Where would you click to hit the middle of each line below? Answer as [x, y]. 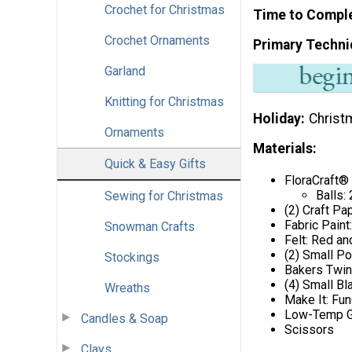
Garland [125, 71]
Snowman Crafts [150, 226]
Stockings [132, 257]
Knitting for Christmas [164, 101]
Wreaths [127, 288]
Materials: [285, 148]
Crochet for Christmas [165, 9]
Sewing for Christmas [164, 196]
